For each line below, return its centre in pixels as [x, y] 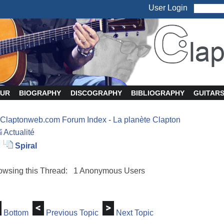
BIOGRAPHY [40, 93]
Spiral [26, 146]
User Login [171, 8]
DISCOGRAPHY [96, 93]
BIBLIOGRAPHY [157, 93]
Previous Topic [72, 213]
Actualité [19, 132]
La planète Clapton [147, 120]
